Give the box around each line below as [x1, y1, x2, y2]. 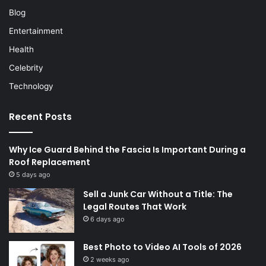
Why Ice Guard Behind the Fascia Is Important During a [9, 144, 246, 156]
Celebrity [9, 63, 43, 73]
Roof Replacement [9, 156, 90, 169]
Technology [9, 81, 53, 91]
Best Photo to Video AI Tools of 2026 [83, 241, 242, 254]
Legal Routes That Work [83, 201, 186, 213]
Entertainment [9, 26, 63, 36]
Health [9, 45, 34, 55]
